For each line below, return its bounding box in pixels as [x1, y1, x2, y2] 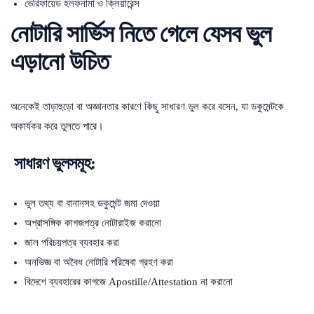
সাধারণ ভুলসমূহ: [11, 153, 95, 172]
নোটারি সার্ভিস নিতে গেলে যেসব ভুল [11, 20, 271, 48]
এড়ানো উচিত [11, 48, 109, 76]
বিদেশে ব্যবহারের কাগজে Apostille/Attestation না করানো [25, 275, 233, 287]
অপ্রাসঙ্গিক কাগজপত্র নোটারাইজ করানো [25, 217, 161, 228]
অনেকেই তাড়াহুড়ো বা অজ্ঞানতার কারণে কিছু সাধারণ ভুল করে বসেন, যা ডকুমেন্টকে [11, 100, 284, 112]
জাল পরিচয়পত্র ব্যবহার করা [25, 236, 119, 248]
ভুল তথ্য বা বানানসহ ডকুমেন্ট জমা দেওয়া [25, 197, 160, 209]
